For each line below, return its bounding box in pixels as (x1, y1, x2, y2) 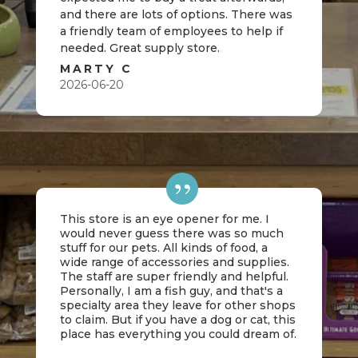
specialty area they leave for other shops (59, 298, 296, 312)
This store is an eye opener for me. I (59, 212, 269, 226)
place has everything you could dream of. (59, 327, 296, 341)
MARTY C (59, 62, 133, 76)
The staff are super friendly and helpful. (59, 269, 288, 284)
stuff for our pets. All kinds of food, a (59, 241, 268, 255)
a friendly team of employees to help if (59, 24, 283, 38)
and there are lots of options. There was (59, 7, 292, 22)
